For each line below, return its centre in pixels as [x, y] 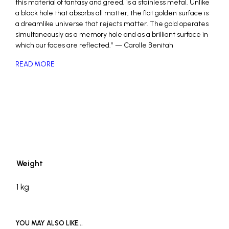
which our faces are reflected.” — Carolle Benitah [94, 45]
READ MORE [35, 64]
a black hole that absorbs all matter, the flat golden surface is [112, 13]
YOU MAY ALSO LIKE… [49, 223]
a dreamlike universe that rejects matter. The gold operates [112, 24]
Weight [30, 163]
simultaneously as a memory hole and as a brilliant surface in [112, 35]
